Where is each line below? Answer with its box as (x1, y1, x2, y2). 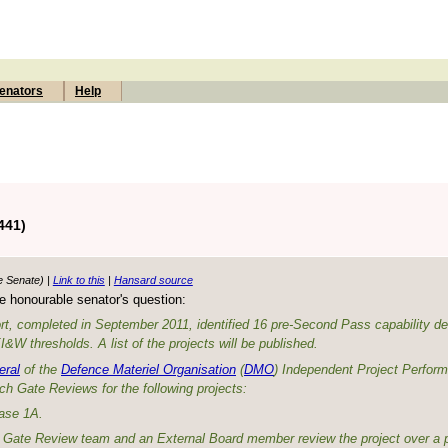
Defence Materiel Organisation (61, 361, 236, 377)
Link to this (52, 273, 105, 286)
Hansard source (113, 273, 193, 286)
